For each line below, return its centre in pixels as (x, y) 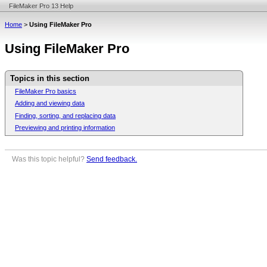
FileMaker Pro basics (46, 91)
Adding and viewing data (50, 103)
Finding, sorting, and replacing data (65, 115)
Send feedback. (112, 159)
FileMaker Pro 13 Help (41, 6)
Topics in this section (50, 79)
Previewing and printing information (65, 128)
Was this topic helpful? (49, 159)
